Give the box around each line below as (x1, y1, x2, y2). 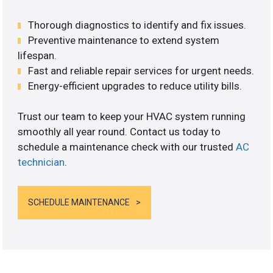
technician (18, 156, 65, 169)
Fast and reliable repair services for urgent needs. (28, 64, 255, 77)
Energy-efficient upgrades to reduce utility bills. (28, 79, 243, 92)
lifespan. (18, 49, 57, 62)
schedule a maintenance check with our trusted (18, 141, 236, 154)
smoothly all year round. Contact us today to (18, 126, 221, 138)
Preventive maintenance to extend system (28, 34, 220, 46)
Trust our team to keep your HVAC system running (18, 110, 246, 123)
